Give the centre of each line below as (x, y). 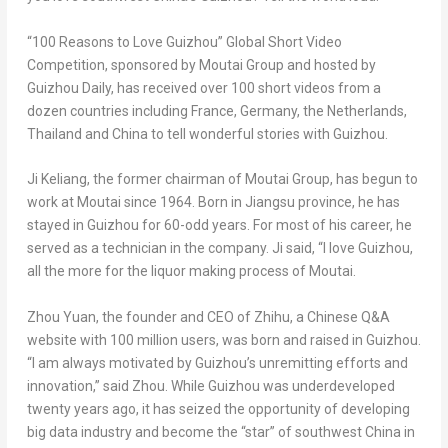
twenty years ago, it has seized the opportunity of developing (218, 408)
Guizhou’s (225, 362)
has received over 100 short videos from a (247, 87)
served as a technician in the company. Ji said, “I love (192, 248)
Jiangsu (269, 202)
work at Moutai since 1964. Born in (135, 202)
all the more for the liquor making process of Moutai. (191, 271)
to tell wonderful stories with (240, 133)
